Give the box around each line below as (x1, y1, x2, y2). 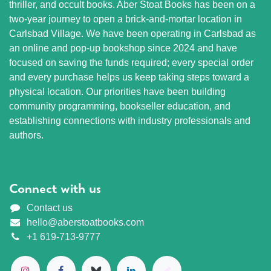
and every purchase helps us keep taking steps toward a (9, 71, 249, 82)
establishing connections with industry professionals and (9, 115, 250, 126)
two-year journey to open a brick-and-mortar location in (9, 13, 242, 24)
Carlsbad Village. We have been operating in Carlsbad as (9, 28, 256, 39)
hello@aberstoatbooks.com (26, 217, 144, 227)
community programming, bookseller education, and (9, 100, 230, 111)
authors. (9, 129, 44, 140)
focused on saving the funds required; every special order (9, 57, 253, 68)
